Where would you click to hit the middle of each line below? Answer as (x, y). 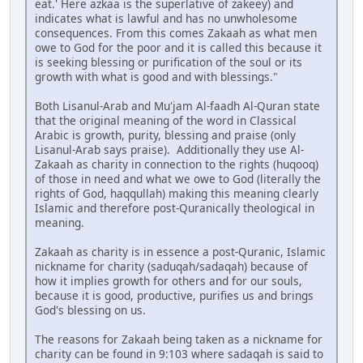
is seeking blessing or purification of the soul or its (169, 62)
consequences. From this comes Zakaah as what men (176, 32)
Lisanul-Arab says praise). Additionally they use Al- (169, 149)
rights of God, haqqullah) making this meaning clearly (177, 193)
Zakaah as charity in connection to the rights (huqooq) (177, 164)
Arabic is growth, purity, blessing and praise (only (165, 135)
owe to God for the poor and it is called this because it (178, 47)
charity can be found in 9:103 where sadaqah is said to (179, 353)
